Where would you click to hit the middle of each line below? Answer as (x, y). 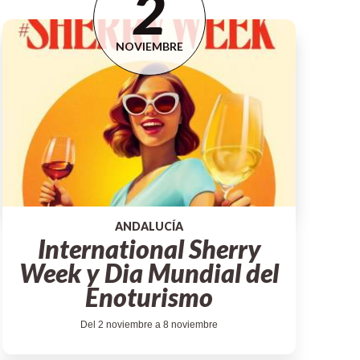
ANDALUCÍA (149, 227)
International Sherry (149, 249)
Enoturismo (149, 297)
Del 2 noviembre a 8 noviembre (149, 325)
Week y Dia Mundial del (149, 273)
